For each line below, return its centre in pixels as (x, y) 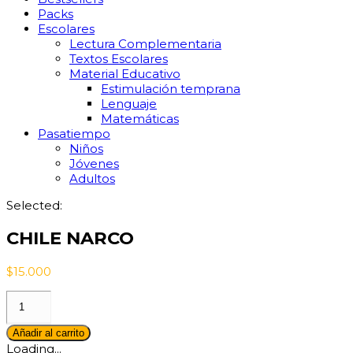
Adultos (92, 178)
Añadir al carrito (48, 333)
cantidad (32, 328)
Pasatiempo (74, 133)
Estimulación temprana (171, 88)
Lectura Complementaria (145, 43)
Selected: (34, 205)
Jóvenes (94, 163)
